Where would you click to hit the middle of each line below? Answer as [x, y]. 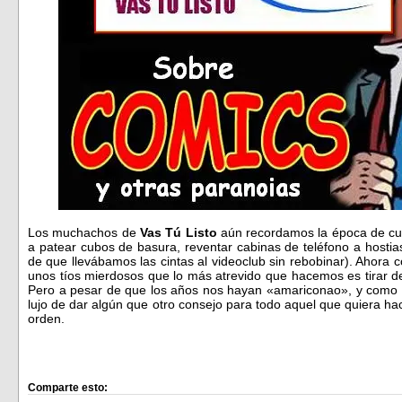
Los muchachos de [82, 233]
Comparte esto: [68, 388]
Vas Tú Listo [176, 233]
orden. [46, 319]
